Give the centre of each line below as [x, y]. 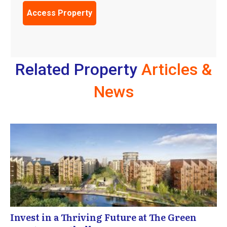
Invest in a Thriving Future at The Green [103, 217]
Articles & [177, 70]
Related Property [78, 70]
